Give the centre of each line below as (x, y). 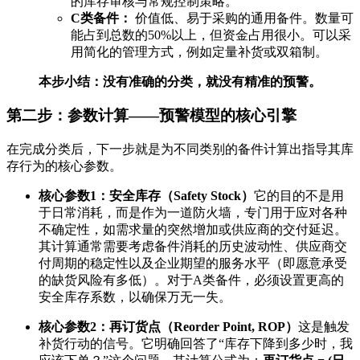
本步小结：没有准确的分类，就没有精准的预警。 (180, 81)
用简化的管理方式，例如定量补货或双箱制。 (199, 51)
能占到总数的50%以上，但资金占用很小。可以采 (211, 35)
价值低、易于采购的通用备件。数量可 (243, 18)
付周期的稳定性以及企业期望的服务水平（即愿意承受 (193, 264)
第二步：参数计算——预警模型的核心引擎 (151, 116)
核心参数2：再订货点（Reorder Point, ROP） (168, 327)
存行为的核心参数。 (64, 166)
